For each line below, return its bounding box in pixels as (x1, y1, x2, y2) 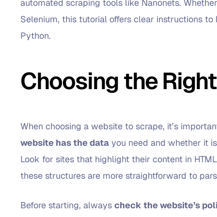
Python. (20, 30, 51, 41)
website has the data (20, 137, 109, 148)
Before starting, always (20, 199, 115, 211)
